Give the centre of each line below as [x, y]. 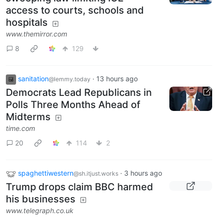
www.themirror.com [36, 34]
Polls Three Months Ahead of [73, 105]
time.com [20, 128]
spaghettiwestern [46, 173]
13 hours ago [117, 79]
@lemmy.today [70, 79]
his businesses [41, 199]
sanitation [33, 79]
